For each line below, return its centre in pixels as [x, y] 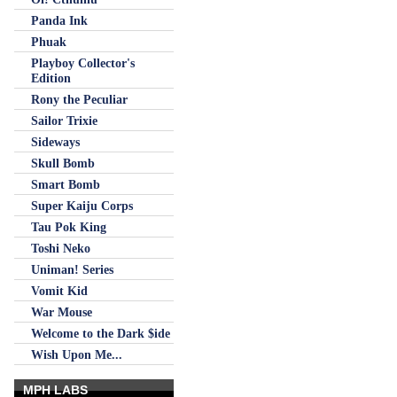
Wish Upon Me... [77, 354]
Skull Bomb [63, 163]
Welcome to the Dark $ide [101, 333]
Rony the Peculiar [79, 99]
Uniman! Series [72, 269]
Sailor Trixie [64, 121]
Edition [51, 78]
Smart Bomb [66, 184]
